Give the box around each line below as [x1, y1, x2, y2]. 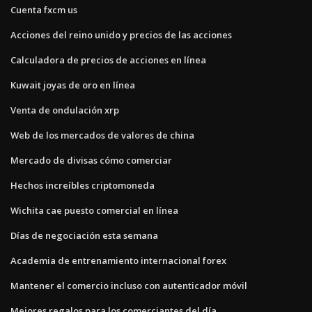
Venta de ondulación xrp [10, 103, 119, 116]
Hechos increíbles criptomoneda [10, 178, 155, 192]
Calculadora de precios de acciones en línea [10, 53, 206, 66]
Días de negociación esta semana [10, 228, 158, 242]
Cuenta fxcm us [10, 3, 77, 16]
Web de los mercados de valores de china [10, 128, 194, 141]
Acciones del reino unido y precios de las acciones [10, 28, 232, 41]
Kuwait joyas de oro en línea [10, 78, 135, 91]
